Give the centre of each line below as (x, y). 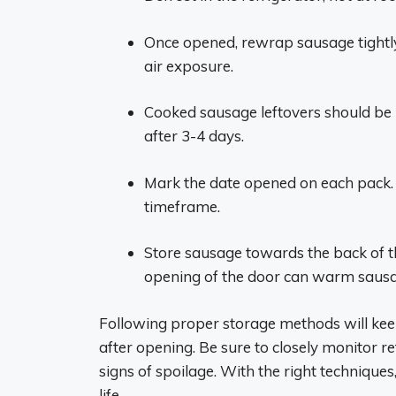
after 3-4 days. (194, 136)
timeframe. (182, 206)
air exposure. (189, 65)
